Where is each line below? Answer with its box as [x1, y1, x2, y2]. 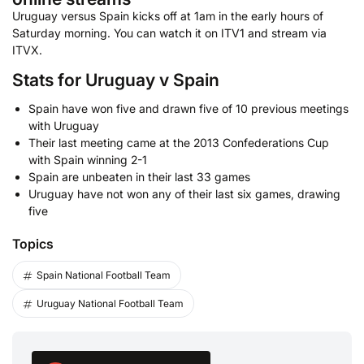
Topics [12, 236, 54, 253]
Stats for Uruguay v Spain [12, 69, 219, 91]
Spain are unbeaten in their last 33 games [28, 170, 250, 184]
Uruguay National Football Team [37, 297, 184, 310]
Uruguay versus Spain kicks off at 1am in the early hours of [12, 8, 323, 23]
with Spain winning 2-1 [28, 153, 147, 167]
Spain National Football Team [37, 269, 171, 282]
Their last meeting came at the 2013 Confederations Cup [28, 136, 329, 150]
